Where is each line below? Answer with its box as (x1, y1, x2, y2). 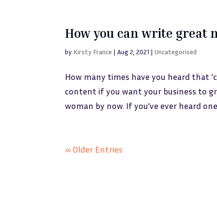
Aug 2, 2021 (117, 47, 150, 56)
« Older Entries (65, 144, 123, 155)
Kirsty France (73, 47, 112, 56)
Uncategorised (155, 47, 197, 56)
